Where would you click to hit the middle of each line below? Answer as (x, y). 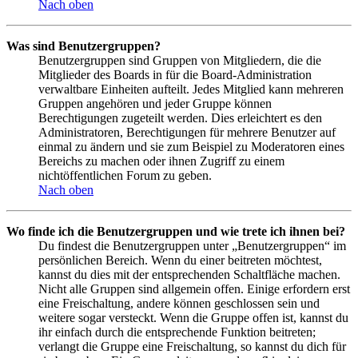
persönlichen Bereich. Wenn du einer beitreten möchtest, (180, 260)
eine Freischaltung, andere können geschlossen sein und (179, 303)
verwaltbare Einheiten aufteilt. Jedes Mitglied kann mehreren (191, 89)
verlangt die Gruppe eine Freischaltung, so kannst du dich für (192, 346)
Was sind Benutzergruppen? (84, 46)
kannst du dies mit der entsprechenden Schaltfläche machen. (189, 274)
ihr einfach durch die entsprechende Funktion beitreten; (177, 332)
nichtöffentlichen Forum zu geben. (125, 175)
